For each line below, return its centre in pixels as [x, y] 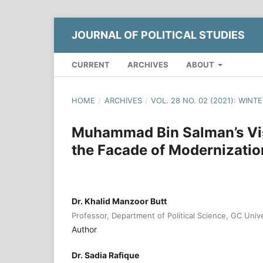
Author [84, 229]
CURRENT [91, 64]
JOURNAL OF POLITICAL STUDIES [158, 35]
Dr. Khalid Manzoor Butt [119, 201]
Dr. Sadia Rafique [105, 255]
